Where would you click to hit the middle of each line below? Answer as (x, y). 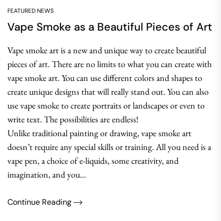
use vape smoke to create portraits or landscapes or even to (106, 105)
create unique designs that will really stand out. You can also (108, 92)
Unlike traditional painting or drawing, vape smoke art (99, 133)
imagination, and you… (47, 174)
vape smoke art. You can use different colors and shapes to (105, 78)
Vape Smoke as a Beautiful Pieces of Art (110, 27)
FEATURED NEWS (31, 11)
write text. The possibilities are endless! (73, 119)
